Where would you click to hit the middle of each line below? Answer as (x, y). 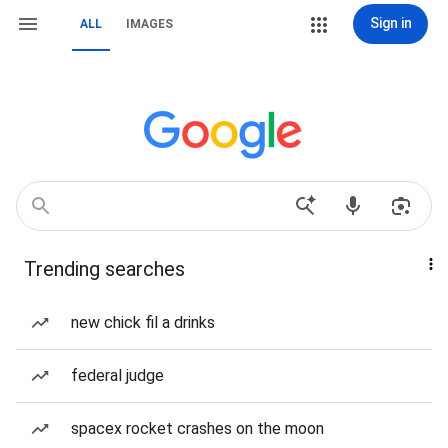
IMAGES (149, 24)
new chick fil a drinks (143, 322)
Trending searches (104, 269)
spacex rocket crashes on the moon (197, 428)
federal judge (117, 375)
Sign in (390, 23)
